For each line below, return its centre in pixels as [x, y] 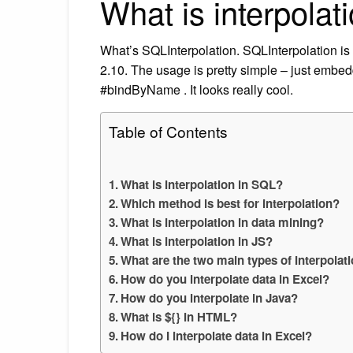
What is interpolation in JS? [197, 241]
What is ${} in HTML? [179, 316]
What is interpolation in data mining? [223, 222]
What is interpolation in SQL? [202, 184]
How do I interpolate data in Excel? [217, 335]
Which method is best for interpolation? [230, 203]
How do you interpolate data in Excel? [225, 279]
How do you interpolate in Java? [210, 297]
